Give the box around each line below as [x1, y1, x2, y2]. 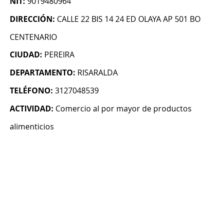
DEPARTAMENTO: [10, 67, 75, 78]
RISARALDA [77, 67, 118, 78]
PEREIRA [44, 49, 74, 60]
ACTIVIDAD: [10, 103, 54, 114]
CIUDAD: [10, 49, 42, 60]
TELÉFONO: [10, 85, 53, 96]
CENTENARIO [10, 32, 57, 43]
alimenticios [10, 121, 54, 132]
